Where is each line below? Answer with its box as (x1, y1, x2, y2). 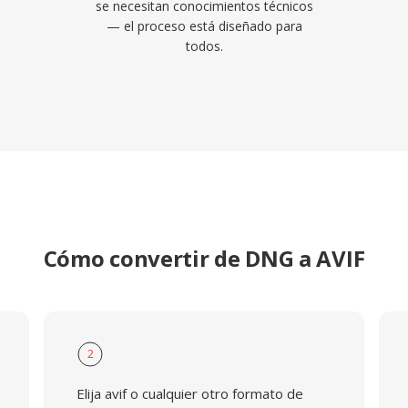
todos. (185, 37, 223, 55)
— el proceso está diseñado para (106, 17, 302, 35)
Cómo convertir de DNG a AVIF (43, 243, 365, 273)
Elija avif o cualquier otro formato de (76, 384, 303, 403)
